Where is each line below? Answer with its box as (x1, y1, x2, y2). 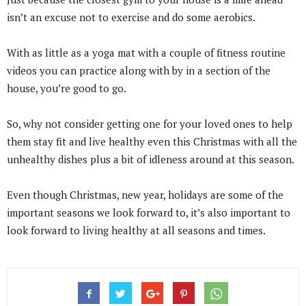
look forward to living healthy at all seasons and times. (7, 223, 266, 237)
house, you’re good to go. (7, 81, 126, 95)
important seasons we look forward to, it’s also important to (7, 205, 290, 219)
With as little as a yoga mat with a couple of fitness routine (7, 45, 286, 59)
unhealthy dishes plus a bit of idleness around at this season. (7, 152, 294, 166)
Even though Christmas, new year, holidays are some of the (7, 187, 283, 201)
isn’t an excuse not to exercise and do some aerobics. (7, 10, 255, 24)
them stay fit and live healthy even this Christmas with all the (7, 134, 297, 148)
